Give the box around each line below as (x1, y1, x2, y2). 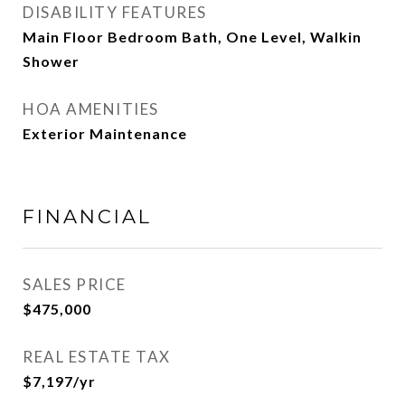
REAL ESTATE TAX (23, 347, 171, 366)
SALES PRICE (23, 275, 127, 294)
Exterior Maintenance (23, 125, 187, 142)
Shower (23, 52, 80, 70)
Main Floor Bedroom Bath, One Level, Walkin (23, 28, 362, 45)
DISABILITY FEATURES (23, 3, 207, 22)
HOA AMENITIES (23, 99, 159, 118)
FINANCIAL (23, 205, 152, 228)
